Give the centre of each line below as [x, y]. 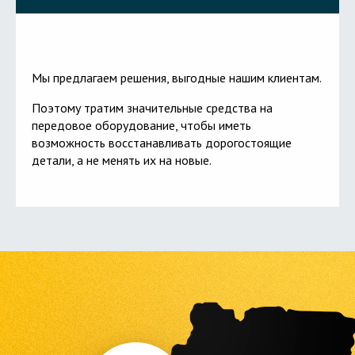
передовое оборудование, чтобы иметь [141, 125]
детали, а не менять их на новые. [122, 160]
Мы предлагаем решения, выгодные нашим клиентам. [177, 78]
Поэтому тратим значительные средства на [152, 108]
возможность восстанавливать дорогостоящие [162, 143]
